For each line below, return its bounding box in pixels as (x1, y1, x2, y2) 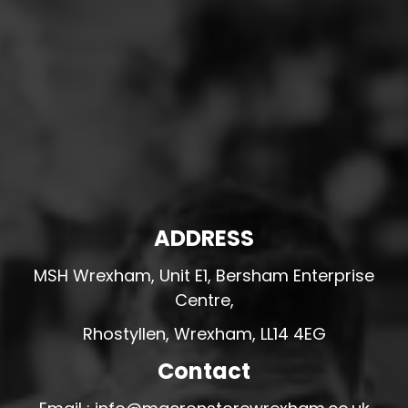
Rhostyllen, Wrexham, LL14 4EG (82, 322, 326, 345)
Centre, (174, 289, 234, 311)
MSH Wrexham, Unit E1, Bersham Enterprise (34, 264, 374, 287)
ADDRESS (154, 223, 254, 253)
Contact (158, 356, 250, 386)
